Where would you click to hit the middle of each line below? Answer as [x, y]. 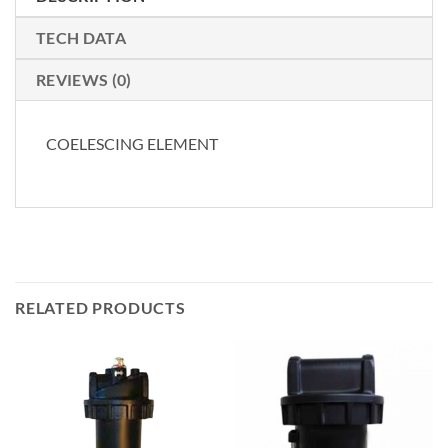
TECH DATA [81, 37]
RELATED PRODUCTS [100, 307]
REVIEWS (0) [84, 79]
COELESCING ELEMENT [132, 143]
